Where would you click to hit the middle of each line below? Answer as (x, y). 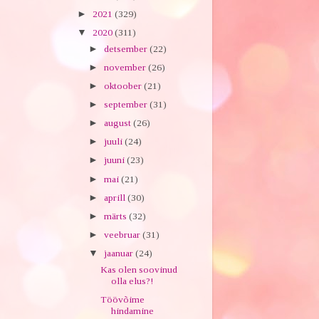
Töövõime (123, 299)
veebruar (123, 234)
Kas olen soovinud (139, 269)
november (126, 67)
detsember (126, 48)
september (126, 104)
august (118, 123)
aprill (115, 197)
